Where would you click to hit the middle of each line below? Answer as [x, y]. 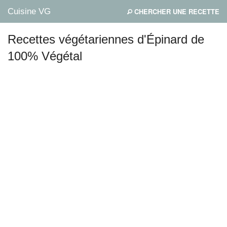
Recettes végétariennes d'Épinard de [106, 39]
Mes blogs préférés [42, 65]
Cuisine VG [29, 11]
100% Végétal [45, 56]
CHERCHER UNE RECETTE [176, 11]
